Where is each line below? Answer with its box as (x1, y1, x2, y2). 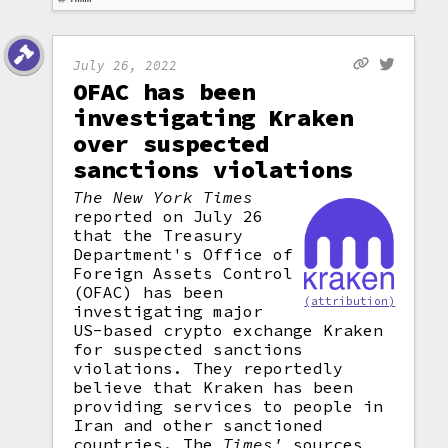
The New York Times (73, 187, 254, 207)
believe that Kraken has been (73, 377, 354, 397)
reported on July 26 (73, 206, 264, 226)
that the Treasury (73, 225, 244, 245)
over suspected (73, 128, 270, 159)
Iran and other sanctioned (73, 415, 324, 435)
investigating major (73, 301, 264, 321)
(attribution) (304, 293, 396, 308)
